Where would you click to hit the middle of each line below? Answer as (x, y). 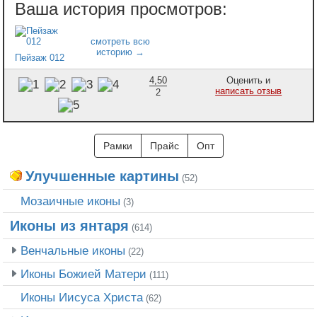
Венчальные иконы (73, 251)
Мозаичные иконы (70, 201)
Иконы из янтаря (69, 226)
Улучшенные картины (102, 177)
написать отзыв (249, 91)
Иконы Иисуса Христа (82, 298)
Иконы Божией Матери (83, 274)
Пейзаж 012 (40, 57)
